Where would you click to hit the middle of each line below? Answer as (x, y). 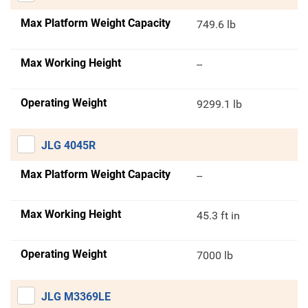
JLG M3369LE (76, 297)
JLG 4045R (68, 146)
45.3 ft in (219, 216)
